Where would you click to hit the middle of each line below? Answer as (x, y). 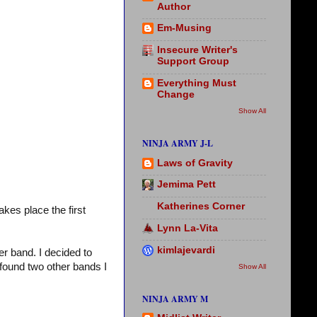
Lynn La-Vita (188, 228)
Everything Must (197, 83)
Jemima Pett (186, 185)
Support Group (193, 62)
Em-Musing (184, 28)
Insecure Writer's (197, 50)
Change (176, 94)
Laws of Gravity (195, 163)
